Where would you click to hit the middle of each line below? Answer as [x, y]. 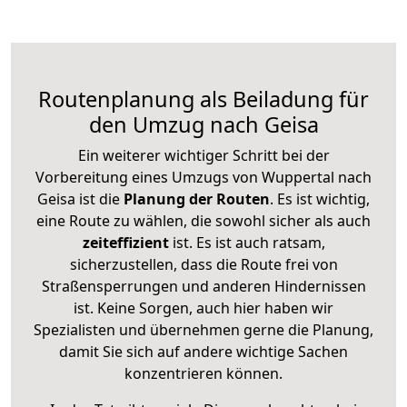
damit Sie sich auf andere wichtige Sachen [203, 351]
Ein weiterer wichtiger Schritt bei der [203, 155]
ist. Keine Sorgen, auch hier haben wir [203, 308]
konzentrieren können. [203, 373]
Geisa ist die [79, 199]
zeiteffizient [125, 242]
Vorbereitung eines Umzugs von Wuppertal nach [203, 177]
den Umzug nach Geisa [203, 124]
